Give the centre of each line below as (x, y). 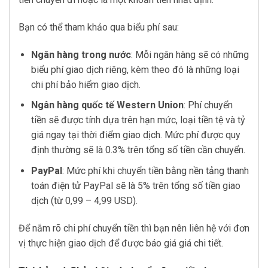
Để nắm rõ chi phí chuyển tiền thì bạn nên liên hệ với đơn (134, 228)
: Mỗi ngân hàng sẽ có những (190, 54)
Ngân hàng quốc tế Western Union (107, 105)
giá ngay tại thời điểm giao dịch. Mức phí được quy (135, 135)
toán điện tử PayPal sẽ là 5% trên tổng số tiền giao (135, 185)
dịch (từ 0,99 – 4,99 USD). (84, 200)
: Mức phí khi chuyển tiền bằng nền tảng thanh (155, 170)
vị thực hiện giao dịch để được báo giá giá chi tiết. (121, 243)
